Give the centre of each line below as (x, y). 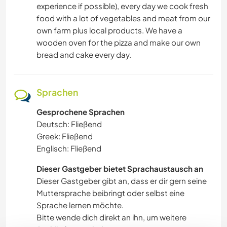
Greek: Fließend (65, 136)
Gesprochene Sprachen (81, 111)
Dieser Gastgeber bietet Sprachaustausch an (120, 168)
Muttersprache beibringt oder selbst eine (110, 193)
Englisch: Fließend (69, 148)
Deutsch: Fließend (69, 124)
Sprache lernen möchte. (80, 205)
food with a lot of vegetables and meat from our (123, 18)
